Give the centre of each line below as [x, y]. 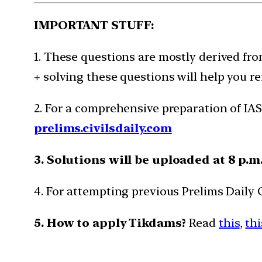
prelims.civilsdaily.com [103, 128]
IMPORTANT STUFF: [96, 25]
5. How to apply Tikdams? [111, 223]
